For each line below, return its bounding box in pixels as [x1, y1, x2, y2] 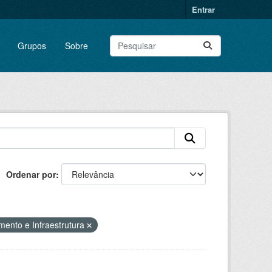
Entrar [192, 4, 215, 15]
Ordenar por [6, 168, 56, 180]
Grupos [17, 39, 46, 52]
